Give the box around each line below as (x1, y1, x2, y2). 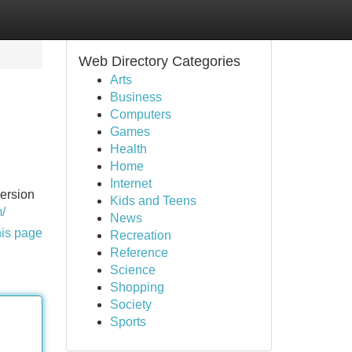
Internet (109, 177, 152, 190)
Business (109, 90, 162, 104)
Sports (109, 315, 146, 328)
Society (109, 298, 152, 311)
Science (109, 263, 156, 277)
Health (109, 142, 147, 156)
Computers (109, 108, 171, 121)
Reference (109, 246, 168, 259)
